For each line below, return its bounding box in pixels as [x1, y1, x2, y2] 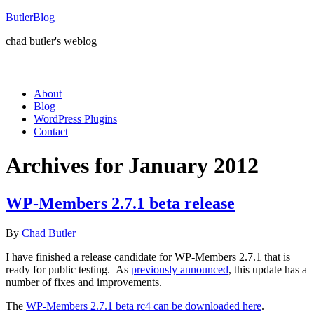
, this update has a [228, 263, 307, 275]
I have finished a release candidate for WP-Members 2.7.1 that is [6, 250, 290, 263]
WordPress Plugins [34, 113, 117, 125]
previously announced [131, 263, 228, 275]
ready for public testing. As [6, 263, 131, 275]
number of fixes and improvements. [6, 275, 162, 288]
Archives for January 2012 [6, 153, 259, 179]
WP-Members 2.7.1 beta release [6, 193, 235, 212]
